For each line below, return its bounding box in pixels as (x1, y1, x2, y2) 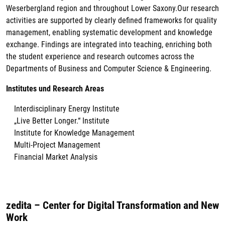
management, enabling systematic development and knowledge (6, 28, 212, 38)
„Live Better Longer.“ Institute (14, 116, 109, 126)
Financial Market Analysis (14, 152, 97, 162)
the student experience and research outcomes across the (6, 52, 194, 62)
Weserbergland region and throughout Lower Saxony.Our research (6, 4, 219, 14)
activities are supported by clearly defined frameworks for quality (6, 16, 217, 26)
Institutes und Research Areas (6, 84, 104, 94)
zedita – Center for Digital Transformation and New (6, 199, 219, 212)
